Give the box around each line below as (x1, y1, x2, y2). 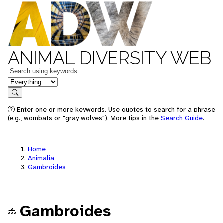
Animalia (28, 153, 54, 162)
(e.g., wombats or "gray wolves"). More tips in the (8, 113, 161, 122)
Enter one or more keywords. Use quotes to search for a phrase (15, 105, 215, 113)
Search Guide (161, 113, 203, 122)
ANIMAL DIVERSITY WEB (8, 47, 211, 68)
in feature (7, 76, 40, 86)
